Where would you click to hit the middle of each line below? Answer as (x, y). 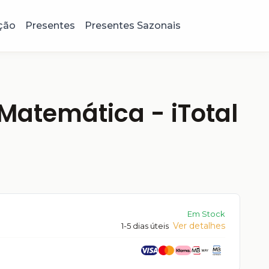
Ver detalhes (199, 225)
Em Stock (206, 213)
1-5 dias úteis (146, 225)
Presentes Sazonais (132, 25)
